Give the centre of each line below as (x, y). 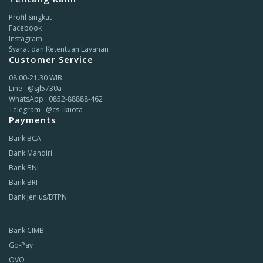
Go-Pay (21, 245)
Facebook (25, 28)
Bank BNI (24, 168)
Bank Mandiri (31, 153)
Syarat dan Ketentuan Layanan (59, 49)
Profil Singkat (30, 17)
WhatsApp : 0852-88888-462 (56, 99)
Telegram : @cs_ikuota (46, 109)
